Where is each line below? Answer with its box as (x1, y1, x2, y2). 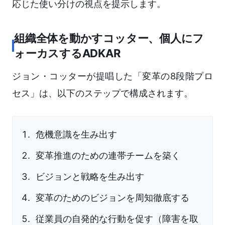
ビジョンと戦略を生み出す (36, 171, 144, 182)
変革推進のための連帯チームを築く (36, 150, 180, 161)
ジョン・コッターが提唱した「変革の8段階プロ (12, 71, 213, 82)
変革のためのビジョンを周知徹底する (36, 192, 189, 203)
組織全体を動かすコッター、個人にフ (14, 32, 204, 45)
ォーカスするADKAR (14, 47, 121, 60)
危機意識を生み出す (36, 129, 117, 140)
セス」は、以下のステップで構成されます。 (12, 88, 193, 99)
